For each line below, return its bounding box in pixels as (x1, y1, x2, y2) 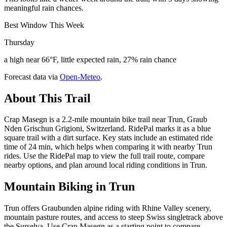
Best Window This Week (4, 20, 84, 29)
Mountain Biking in (4, 180, 109, 194)
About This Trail (4, 91, 91, 105)
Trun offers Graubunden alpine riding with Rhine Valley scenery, (4, 204, 211, 213)
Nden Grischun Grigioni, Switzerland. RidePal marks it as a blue (4, 124, 211, 133)
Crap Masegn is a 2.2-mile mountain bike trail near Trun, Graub (4, 115, 207, 124)
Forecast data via (4, 72, 58, 81)
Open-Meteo (60, 72, 100, 81)
